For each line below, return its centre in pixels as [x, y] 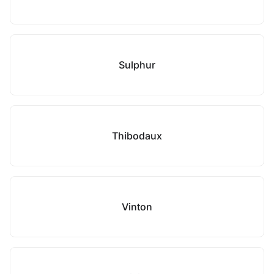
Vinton [137, 207]
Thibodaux [137, 136]
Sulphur [137, 65]
